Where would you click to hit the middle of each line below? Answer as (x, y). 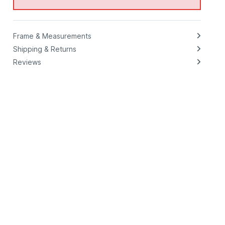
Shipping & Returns (44, 49)
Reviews (27, 62)
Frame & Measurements (52, 36)
